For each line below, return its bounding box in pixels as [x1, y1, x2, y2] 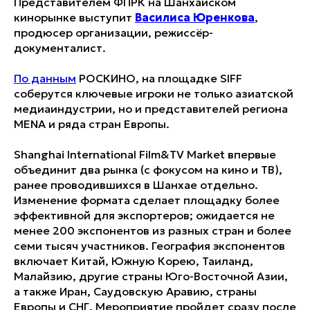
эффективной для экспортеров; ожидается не [14, 208, 275, 223]
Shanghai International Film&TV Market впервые [14, 147, 276, 162]
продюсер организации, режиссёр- [14, 26, 213, 40]
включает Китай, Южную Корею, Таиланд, [14, 254, 253, 268]
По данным [14, 71, 76, 86]
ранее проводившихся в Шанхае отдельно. [14, 178, 258, 192]
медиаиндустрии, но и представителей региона [14, 102, 288, 116]
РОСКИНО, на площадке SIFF [76, 71, 242, 86]
